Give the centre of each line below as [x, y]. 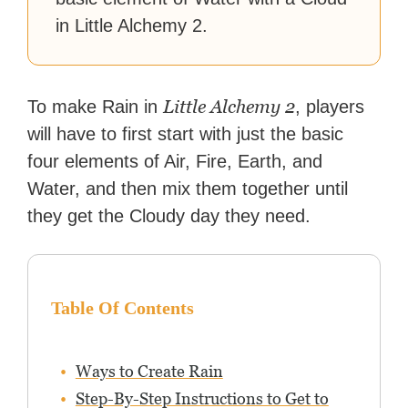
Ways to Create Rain [149, 372]
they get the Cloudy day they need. [169, 216]
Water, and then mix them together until [188, 189]
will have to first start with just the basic [186, 134]
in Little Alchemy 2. [132, 26]
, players [330, 107]
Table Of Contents [122, 308]
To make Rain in [96, 107]
